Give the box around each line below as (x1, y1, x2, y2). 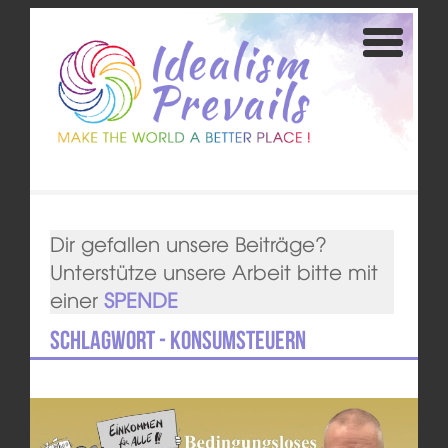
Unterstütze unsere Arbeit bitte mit (49, 257, 378, 287)
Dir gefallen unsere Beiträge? (49, 229, 327, 259)
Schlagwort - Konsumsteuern (49, 326, 306, 355)
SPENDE (103, 285, 178, 315)
